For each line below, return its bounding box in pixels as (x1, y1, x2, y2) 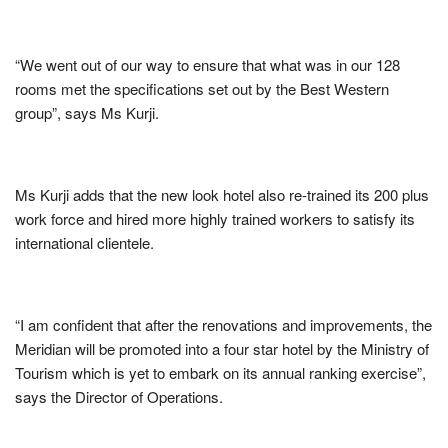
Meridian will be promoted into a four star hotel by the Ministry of (15, 337, 429, 359)
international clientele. (15, 231, 154, 253)
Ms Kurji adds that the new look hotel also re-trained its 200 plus (15, 183, 429, 205)
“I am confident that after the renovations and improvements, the (15, 313, 432, 335)
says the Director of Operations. (15, 385, 223, 407)
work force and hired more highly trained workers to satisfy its (15, 207, 415, 229)
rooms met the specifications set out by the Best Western (15, 77, 389, 99)
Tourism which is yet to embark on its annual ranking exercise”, (15, 361, 426, 383)
